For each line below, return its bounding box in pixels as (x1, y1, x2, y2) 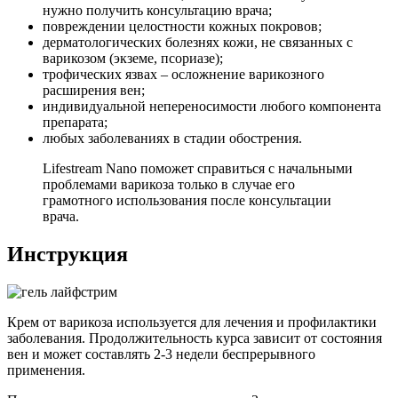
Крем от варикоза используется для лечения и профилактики (7, 314, 377, 330)
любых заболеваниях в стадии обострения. (43, 131, 302, 147)
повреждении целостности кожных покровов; (43, 19, 322, 35)
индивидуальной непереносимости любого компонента (43, 99, 381, 115)
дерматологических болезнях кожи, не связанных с (43, 35, 353, 51)
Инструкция (7, 243, 128, 267)
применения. (7, 362, 85, 378)
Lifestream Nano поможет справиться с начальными (43, 161, 353, 177)
